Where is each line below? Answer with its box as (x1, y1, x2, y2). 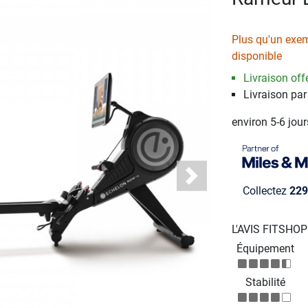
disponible (231, 49, 282, 63)
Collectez (242, 184, 289, 198)
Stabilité (245, 276, 286, 289)
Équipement (236, 242, 295, 256)
